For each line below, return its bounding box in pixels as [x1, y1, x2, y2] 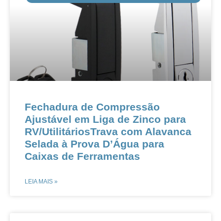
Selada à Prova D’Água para [25, 138, 164, 149]
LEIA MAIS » [25, 178, 58, 185]
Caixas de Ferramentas [25, 150, 140, 162]
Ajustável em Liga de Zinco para [25, 113, 186, 125]
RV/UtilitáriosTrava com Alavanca [25, 126, 191, 137]
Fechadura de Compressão [25, 101, 160, 112]
